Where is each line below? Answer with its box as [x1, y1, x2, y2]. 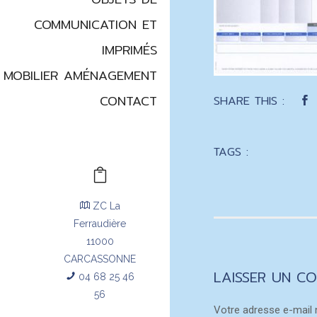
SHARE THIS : [214, 92, 284, 110]
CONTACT [100, 91, 157, 112]
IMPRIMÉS [102, 40, 157, 61]
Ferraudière [74, 218, 126, 230]
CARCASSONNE [64, 253, 136, 265]
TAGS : [214, 143, 248, 161]
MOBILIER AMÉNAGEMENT [4, 65, 157, 86]
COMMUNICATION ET [34, 14, 157, 35]
